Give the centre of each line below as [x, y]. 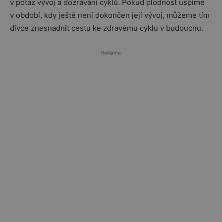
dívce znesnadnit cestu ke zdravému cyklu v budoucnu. [107, 28]
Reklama [111, 52]
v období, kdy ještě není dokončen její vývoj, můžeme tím [110, 15]
